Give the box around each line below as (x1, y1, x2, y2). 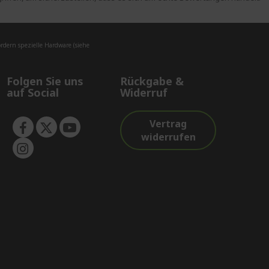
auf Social (6, 85, 59, 100)
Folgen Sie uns (6, 74, 83, 88)
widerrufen (141, 130, 196, 144)
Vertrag (150, 117, 187, 130)
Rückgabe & (120, 74, 184, 88)
